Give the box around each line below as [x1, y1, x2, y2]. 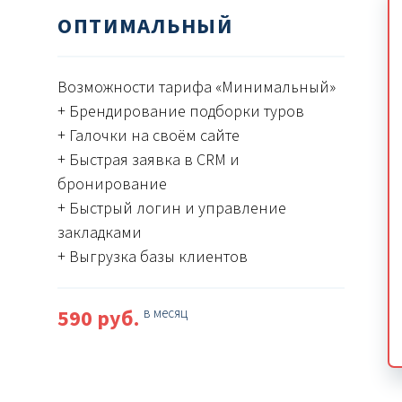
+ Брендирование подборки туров [57, 100, 305, 124]
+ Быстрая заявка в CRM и [57, 149, 240, 172]
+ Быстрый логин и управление [57, 197, 287, 221]
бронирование [57, 173, 168, 197]
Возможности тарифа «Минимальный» [57, 76, 336, 100]
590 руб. [57, 303, 144, 336]
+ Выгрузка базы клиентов [57, 246, 249, 269]
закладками [57, 222, 143, 245]
